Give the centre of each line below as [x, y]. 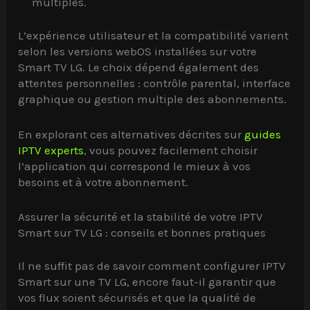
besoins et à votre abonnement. [103, 182]
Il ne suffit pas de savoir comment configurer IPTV [152, 266]
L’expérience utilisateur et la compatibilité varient [154, 36]
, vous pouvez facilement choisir [171, 150]
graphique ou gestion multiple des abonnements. [153, 99]
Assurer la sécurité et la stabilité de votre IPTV [141, 216]
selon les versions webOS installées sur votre [138, 52]
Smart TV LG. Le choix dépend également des [139, 67]
